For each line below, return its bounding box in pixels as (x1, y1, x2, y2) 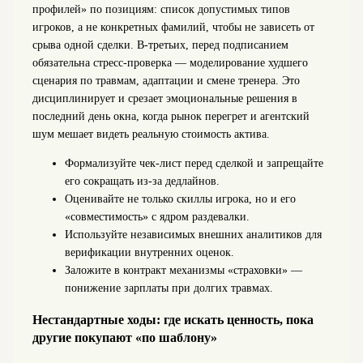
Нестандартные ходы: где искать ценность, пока (32, 311, 314, 327)
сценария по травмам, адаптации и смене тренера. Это (32, 75, 300, 88)
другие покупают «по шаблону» (32, 329, 217, 345)
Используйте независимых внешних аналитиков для (64, 228, 322, 241)
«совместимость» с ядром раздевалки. (64, 211, 250, 224)
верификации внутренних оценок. (64, 246, 234, 259)
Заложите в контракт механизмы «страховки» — (64, 264, 302, 277)
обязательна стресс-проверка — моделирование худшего (32, 57, 308, 70)
